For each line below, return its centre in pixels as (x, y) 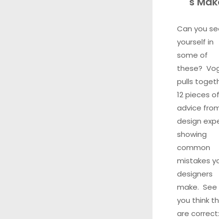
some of (192, 55)
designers (195, 174)
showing (192, 134)
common (194, 148)
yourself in (195, 42)
